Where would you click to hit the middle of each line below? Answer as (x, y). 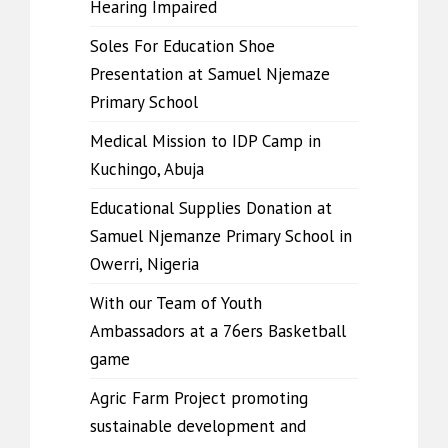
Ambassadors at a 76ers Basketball (218, 331)
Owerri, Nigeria (144, 264)
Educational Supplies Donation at (211, 208)
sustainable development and (198, 426)
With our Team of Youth (176, 303)
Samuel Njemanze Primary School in (221, 236)
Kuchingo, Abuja (147, 169)
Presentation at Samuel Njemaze (210, 74)
